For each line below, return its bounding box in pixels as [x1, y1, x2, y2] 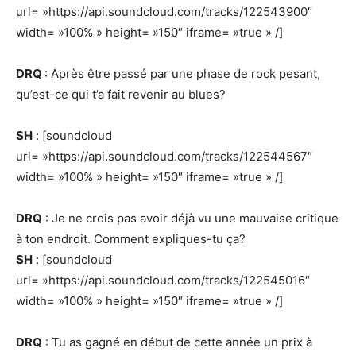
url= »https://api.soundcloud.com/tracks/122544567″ [16, 149, 312, 164]
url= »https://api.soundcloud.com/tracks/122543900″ [16, 4, 312, 19]
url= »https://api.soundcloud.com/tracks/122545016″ [16, 273, 310, 288]
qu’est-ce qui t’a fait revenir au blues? [16, 87, 226, 102]
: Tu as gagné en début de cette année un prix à [42, 335, 312, 350]
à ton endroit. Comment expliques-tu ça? [16, 231, 246, 246]
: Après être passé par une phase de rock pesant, [44, 66, 320, 81]
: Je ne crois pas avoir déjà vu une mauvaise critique [42, 211, 339, 226]
